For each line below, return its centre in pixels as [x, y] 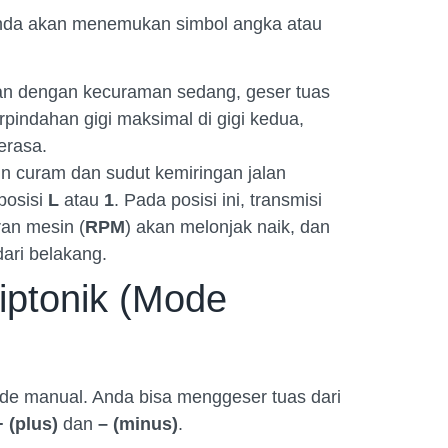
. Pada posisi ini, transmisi [218, 200]
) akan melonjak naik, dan [227, 227]
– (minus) [138, 424]
